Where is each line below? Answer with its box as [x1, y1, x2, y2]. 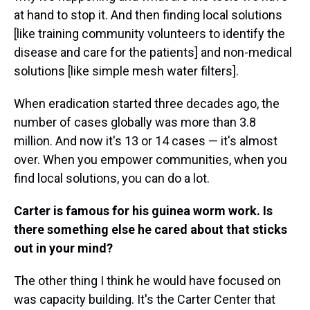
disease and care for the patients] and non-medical [14, 45, 292, 60]
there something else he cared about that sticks [14, 222, 287, 237]
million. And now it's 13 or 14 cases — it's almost [14, 134, 277, 148]
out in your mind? [14, 241, 116, 255]
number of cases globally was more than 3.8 [14, 115, 256, 129]
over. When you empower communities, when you [14, 152, 287, 167]
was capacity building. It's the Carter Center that [14, 292, 275, 307]
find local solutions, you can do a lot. [14, 171, 210, 185]
